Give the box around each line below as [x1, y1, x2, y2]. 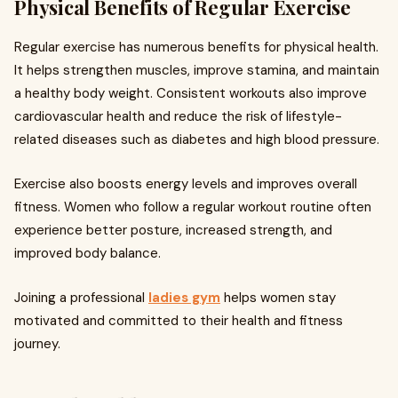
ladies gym [148, 289, 220, 306]
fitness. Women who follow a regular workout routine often [14, 198, 371, 216]
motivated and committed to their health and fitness [14, 312, 343, 330]
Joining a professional [14, 289, 148, 306]
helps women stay [220, 289, 336, 306]
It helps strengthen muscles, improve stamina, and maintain [14, 61, 379, 79]
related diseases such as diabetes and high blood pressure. [14, 131, 379, 148]
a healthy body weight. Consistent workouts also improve [14, 84, 367, 102]
